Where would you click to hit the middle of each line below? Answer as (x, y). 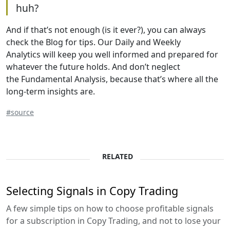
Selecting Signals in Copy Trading (92, 190)
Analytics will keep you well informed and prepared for (112, 54)
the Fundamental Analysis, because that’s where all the (112, 79)
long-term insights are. (51, 91)
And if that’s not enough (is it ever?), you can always (106, 30)
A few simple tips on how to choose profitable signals (110, 208)
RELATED (117, 156)
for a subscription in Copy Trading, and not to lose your (113, 221)
